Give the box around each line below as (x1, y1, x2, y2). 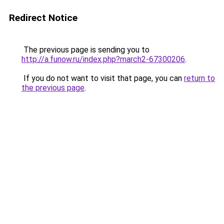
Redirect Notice (9, 12, 77, 23)
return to (184, 73, 215, 83)
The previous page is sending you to (21, 45, 149, 54)
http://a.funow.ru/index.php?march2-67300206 (21, 54, 185, 64)
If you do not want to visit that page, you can (21, 73, 184, 83)
